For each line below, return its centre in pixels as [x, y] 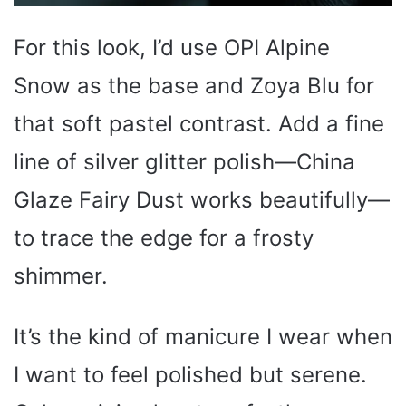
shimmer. [61, 276]
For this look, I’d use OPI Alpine [172, 48]
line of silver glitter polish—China [184, 162]
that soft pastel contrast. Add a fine [199, 124]
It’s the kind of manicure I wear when [203, 337]
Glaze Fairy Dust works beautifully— [202, 200]
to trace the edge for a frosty [164, 238]
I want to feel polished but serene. [190, 375]
